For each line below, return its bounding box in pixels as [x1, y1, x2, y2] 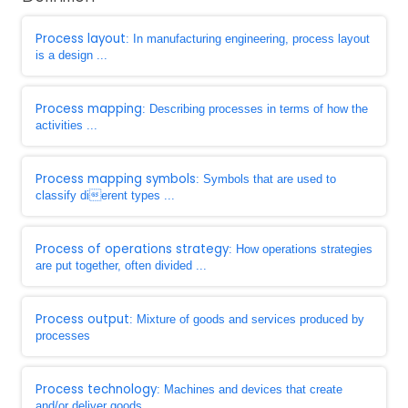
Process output [36, 311, 129, 328]
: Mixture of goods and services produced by [129, 312, 364, 326]
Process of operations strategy [36, 240, 229, 258]
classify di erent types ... [36, 189, 175, 202]
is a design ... [36, 48, 107, 62]
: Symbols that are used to [196, 172, 336, 186]
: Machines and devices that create [157, 382, 342, 396]
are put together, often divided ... [36, 259, 207, 272]
